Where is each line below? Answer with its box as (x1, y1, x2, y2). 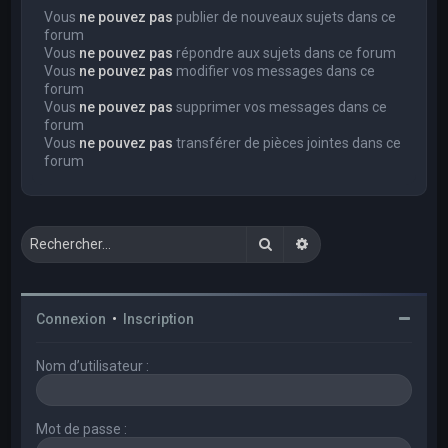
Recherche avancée (310, 234, 436, 251)
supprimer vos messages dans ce (173, 98, 388, 115)
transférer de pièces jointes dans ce (173, 134, 402, 151)
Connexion (36, 310, 107, 327)
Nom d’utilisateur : (36, 357, 150, 374)
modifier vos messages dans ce (173, 62, 376, 79)
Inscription (123, 310, 195, 327)
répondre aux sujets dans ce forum (173, 44, 397, 61)
